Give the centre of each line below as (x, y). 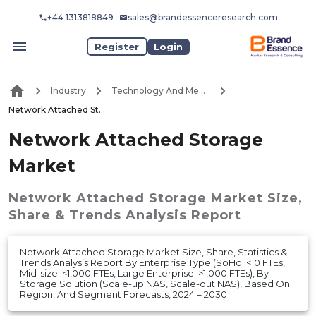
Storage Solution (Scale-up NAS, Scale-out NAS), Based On (155, 283)
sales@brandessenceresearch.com (202, 17)
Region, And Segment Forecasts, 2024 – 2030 (123, 294)
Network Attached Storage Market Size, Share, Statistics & (153, 251)
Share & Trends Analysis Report (125, 215)
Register (117, 46)
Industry (68, 91)
